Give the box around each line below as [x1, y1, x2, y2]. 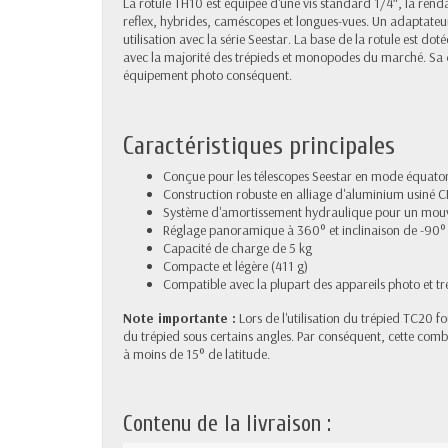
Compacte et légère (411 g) [163, 256, 308, 275]
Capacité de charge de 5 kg [163, 238, 312, 257]
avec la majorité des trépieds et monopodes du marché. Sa [123, 47, 446, 66]
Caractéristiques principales [123, 130, 395, 161]
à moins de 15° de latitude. [123, 344, 270, 363]
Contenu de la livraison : [123, 410, 331, 437]
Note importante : [123, 308, 236, 327]
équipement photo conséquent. [123, 65, 292, 84]
